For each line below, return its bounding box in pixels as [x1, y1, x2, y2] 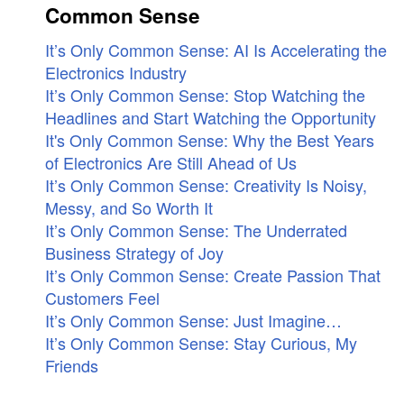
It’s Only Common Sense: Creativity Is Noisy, [45, 173, 367, 197]
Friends [45, 353, 98, 377]
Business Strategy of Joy [45, 241, 224, 264]
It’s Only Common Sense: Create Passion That [45, 263, 381, 287]
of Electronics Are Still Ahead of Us [45, 151, 297, 174]
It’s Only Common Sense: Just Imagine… [45, 308, 342, 332]
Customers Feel [45, 286, 160, 309]
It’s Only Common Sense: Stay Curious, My [45, 331, 357, 354]
